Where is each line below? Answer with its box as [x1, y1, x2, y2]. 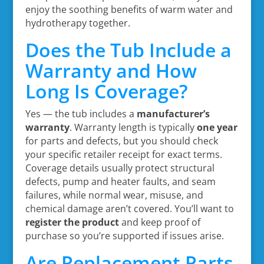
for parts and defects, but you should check [25, 134, 218, 147]
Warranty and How [25, 57, 197, 83]
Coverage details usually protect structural [25, 161, 214, 174]
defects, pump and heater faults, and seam [25, 174, 216, 188]
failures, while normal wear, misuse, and [25, 188, 203, 202]
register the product [25, 215, 119, 229]
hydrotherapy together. [25, 16, 130, 29]
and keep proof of [118, 215, 200, 229]
